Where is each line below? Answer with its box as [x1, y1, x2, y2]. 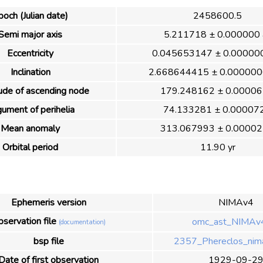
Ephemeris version [11, 195, 86, 209]
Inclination [10, 66, 50, 79]
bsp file [33, 234, 64, 248]
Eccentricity [7, 47, 53, 60]
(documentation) [59, 217, 106, 227]
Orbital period [2, 141, 58, 154]
